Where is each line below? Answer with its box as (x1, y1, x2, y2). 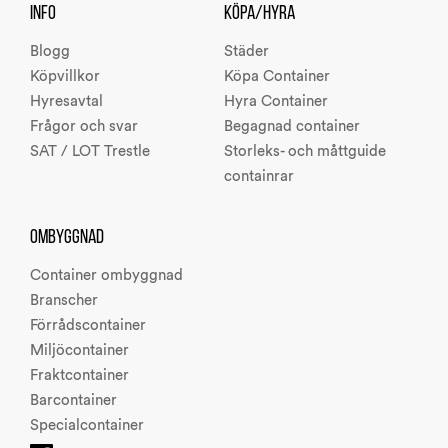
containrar (224, 168, 294, 185)
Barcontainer (29, 392, 117, 409)
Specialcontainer (29, 417, 144, 434)
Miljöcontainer (29, 342, 129, 359)
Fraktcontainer (29, 367, 129, 384)
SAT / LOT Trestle (29, 143, 150, 160)
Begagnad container (224, 118, 360, 135)
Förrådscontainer (29, 317, 146, 334)
